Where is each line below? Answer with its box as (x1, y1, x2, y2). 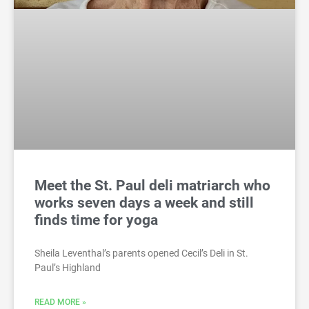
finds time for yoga (34, 211, 158, 228)
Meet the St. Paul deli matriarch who (34, 177, 270, 194)
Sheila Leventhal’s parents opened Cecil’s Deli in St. (34, 247, 248, 259)
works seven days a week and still (34, 194, 254, 211)
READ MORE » (34, 297, 86, 307)
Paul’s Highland (34, 261, 101, 273)
